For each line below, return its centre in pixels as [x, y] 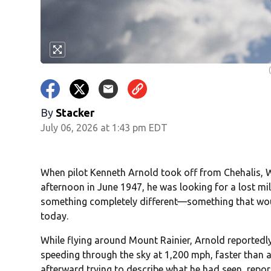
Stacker [75, 113]
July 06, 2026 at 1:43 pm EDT [104, 128]
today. [55, 216]
